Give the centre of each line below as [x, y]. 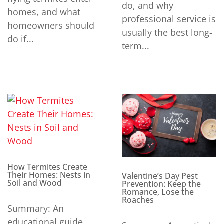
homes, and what [44, 12]
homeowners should [51, 25]
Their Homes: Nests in [49, 175]
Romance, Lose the [158, 192]
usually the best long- [167, 33]
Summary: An [36, 209]
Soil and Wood [35, 183]
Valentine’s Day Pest [160, 176]
